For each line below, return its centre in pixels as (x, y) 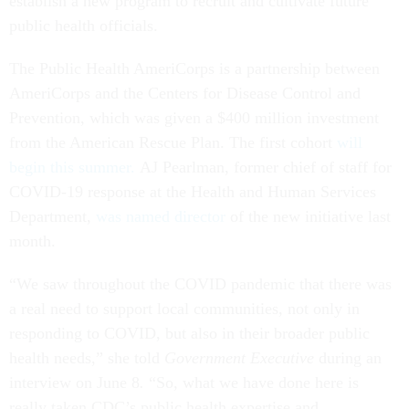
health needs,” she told (87, 358)
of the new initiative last (308, 217)
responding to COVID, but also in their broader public (189, 334)
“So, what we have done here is (252, 383)
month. (35, 241)
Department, (52, 217)
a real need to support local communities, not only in (184, 309)
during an (350, 358)
